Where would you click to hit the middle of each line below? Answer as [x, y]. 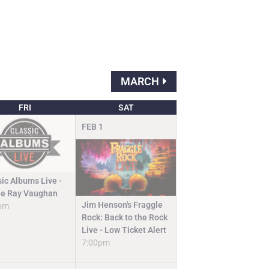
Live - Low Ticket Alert [124, 230]
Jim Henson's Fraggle [122, 205]
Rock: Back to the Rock [125, 218]
